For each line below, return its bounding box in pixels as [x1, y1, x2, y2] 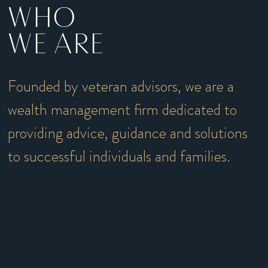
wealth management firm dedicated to [8, 99, 237, 121]
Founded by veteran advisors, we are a [8, 75, 234, 98]
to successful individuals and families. [8, 145, 231, 167]
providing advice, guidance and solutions [8, 122, 248, 144]
